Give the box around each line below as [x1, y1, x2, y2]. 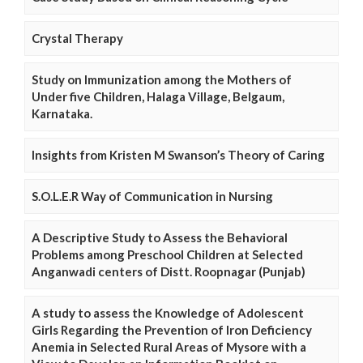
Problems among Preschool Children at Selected [32, 247, 303, 262]
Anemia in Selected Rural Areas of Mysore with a [32, 340, 306, 354]
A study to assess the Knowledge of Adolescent [32, 305, 304, 320]
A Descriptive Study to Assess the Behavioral [32, 230, 288, 245]
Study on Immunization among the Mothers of [32, 72, 292, 87]
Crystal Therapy [32, 31, 123, 45]
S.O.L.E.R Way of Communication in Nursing [32, 189, 273, 203]
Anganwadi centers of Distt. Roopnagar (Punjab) [32, 264, 305, 279]
